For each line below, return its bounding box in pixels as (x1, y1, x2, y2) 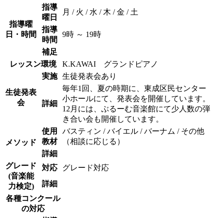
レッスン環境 (9, 59, 56, 68)
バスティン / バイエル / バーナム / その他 (62, 127, 204, 135)
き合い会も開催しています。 (62, 114, 163, 123)
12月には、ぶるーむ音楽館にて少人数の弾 (62, 104, 210, 113)
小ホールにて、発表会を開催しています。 (62, 94, 210, 103)
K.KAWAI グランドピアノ (62, 59, 158, 68)
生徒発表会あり (62, 72, 117, 80)
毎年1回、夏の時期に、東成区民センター (62, 84, 206, 92)
